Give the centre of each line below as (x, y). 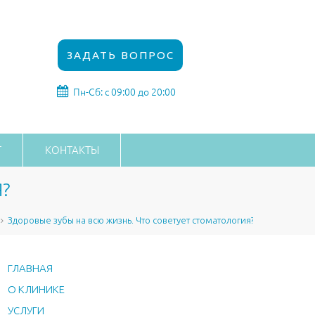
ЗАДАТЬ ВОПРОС (120, 55)
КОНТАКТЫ (72, 150)
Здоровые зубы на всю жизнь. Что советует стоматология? (131, 220)
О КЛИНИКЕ (36, 289)
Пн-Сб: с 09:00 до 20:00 (124, 92)
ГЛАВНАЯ (30, 268)
